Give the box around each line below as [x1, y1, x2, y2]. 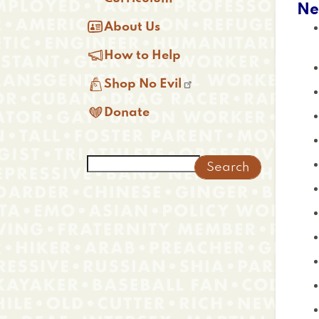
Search [87, 156, 136, 169]
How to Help [104, 50, 181, 61]
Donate [104, 107, 150, 118]
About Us [104, 21, 160, 33]
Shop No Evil [104, 78, 182, 90]
